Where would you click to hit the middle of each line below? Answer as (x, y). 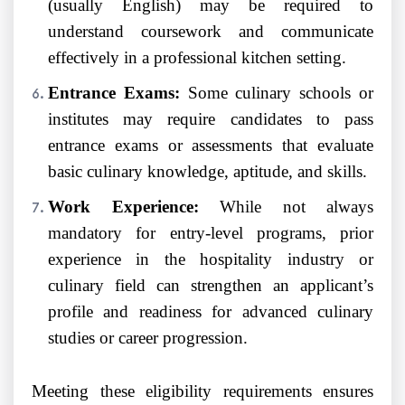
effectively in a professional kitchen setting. (197, 58)
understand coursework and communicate (211, 32)
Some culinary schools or (281, 93)
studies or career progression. (148, 338)
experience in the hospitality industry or (211, 259)
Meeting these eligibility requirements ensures (202, 391)
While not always (286, 207)
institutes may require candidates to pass (211, 119)
